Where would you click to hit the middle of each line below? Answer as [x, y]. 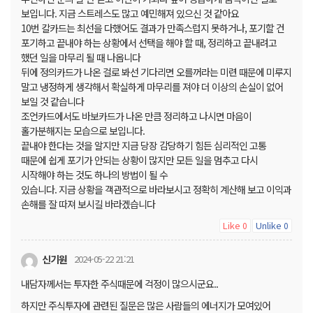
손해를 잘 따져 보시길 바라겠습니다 [88, 204]
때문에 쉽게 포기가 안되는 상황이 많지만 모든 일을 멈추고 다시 [139, 160]
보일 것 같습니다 [52, 102]
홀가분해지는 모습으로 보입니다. [83, 131]
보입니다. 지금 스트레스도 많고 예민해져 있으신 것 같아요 [130, 14]
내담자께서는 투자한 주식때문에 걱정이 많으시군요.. [119, 283]
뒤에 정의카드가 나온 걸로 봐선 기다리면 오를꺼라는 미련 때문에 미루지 [156, 72]
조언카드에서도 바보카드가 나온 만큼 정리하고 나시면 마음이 [136, 116]
